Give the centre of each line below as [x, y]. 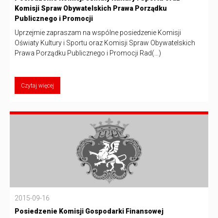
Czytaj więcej [37, 85]
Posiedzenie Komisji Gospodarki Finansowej [89, 211]
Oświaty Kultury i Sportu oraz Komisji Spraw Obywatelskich [105, 43]
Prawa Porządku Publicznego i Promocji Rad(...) [88, 53]
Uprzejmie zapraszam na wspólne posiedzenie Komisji [98, 33]
